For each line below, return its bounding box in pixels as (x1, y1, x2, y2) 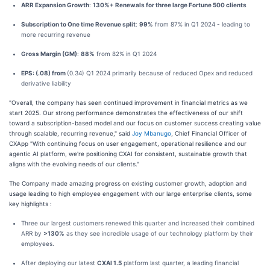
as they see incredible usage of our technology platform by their (64, 230, 253, 237)
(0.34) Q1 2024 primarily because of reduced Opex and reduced (67, 69, 253, 77)
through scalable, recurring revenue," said (9, 130, 132, 137)
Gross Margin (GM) (21, 50, 77, 57)
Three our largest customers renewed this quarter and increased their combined (21, 219, 254, 227)
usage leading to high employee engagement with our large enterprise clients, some (9, 190, 252, 197)
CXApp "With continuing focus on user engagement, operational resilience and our (9, 140, 246, 147)
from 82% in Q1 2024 (95, 50, 157, 57)
